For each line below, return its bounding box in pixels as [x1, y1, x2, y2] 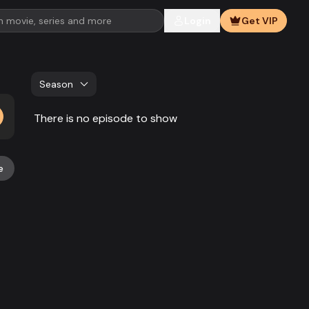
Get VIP [241, 14, 278, 27]
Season [39, 78, 74, 90]
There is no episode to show [34, 111, 178, 126]
